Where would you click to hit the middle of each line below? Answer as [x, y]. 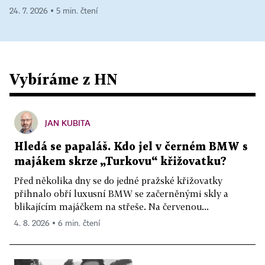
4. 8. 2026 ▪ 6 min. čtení [57, 224]
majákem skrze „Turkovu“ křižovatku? [120, 162]
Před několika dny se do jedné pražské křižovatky [118, 180]
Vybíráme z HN [64, 79]
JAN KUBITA [68, 123]
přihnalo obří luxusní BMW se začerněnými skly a [121, 193]
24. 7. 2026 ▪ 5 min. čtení [54, 11]
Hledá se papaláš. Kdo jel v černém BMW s [131, 147]
